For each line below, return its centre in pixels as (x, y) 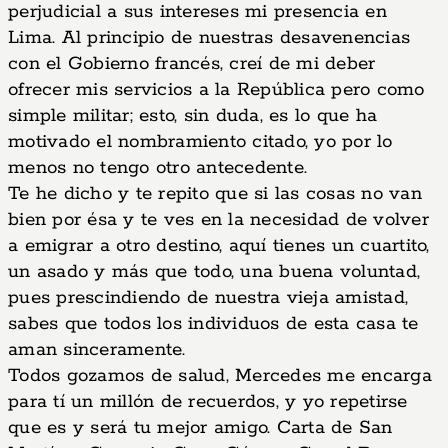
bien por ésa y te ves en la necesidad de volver (218, 220)
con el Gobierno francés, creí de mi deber (192, 64)
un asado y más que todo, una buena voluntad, (214, 272)
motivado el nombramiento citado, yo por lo (200, 142)
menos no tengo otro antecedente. (157, 168)
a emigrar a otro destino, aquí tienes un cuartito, (219, 246)
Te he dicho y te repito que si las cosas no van (215, 194)
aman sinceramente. (97, 350)
